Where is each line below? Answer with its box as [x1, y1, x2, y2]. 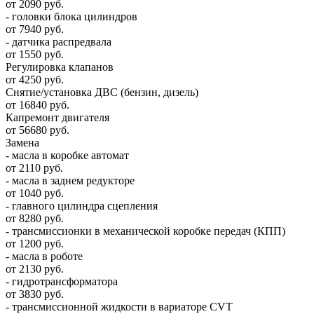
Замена [6, 137, 39, 149]
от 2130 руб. [6, 263, 64, 275]
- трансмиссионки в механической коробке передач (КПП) [6, 225, 285, 238]
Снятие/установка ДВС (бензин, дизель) [6, 86, 198, 99]
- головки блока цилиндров [6, 11, 137, 23]
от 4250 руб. [6, 74, 64, 86]
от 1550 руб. [6, 48, 64, 61]
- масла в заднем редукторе [6, 175, 135, 187]
